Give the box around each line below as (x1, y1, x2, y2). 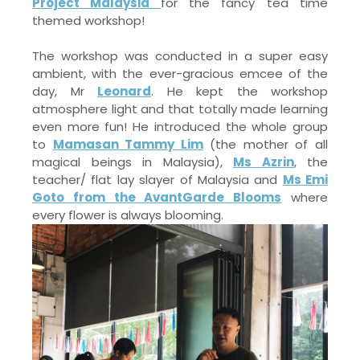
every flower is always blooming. (32, 207, 223, 223)
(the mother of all (202, 136, 329, 153)
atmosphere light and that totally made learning (32, 100, 328, 117)
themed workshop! (32, 12, 145, 29)
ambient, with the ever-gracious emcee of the (32, 65, 328, 82)
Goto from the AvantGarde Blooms (32, 189, 282, 206)
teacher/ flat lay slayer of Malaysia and (32, 171, 283, 188)
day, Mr (32, 83, 97, 100)
